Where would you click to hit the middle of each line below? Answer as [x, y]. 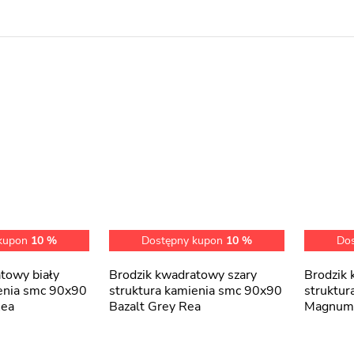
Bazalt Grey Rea [155, 307]
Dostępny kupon [184, 241]
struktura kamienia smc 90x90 [196, 291]
